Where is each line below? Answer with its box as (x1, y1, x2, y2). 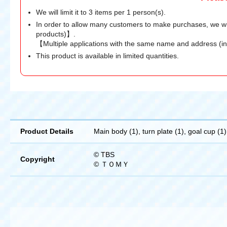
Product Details (20, 127, 73, 136)
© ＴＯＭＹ (94, 160, 129, 169)
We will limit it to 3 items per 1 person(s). (36, 8, 166, 17)
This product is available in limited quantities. (36, 52, 179, 60)
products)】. (36, 30, 75, 39)
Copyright (20, 155, 55, 164)
